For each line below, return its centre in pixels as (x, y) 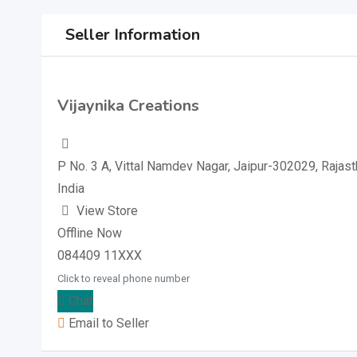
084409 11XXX (100, 255)
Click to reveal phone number (124, 278)
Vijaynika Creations (128, 105)
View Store (107, 210)
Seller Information (133, 34)
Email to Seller (107, 323)
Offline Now (90, 233)
